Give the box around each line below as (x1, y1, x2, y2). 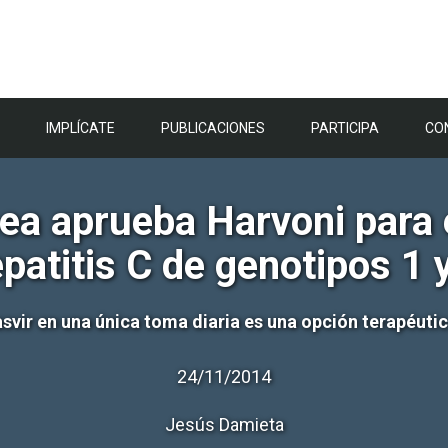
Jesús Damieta (164, 414, 284, 435)
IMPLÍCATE (46, 120, 115, 136)
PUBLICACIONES (161, 120, 265, 136)
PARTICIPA (311, 120, 379, 136)
